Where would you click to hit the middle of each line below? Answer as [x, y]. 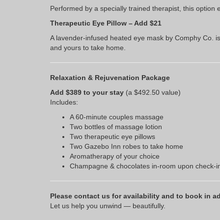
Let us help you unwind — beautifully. [108, 206]
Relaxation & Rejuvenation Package [110, 78]
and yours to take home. [88, 48]
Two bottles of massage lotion [116, 127]
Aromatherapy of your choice [115, 156]
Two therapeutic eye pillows [112, 137]
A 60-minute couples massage [117, 117]
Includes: [64, 102]
